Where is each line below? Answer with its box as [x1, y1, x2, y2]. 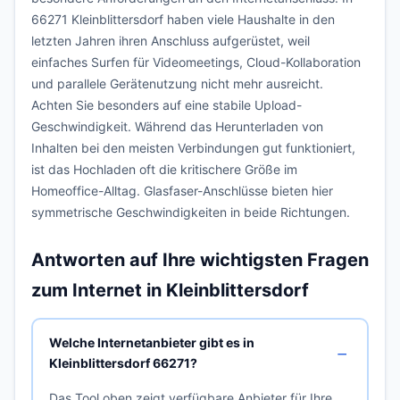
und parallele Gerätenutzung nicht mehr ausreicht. [31, 76, 323, 91]
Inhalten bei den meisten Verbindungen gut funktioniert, [31, 140, 355, 155]
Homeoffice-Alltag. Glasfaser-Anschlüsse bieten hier [31, 183, 333, 198]
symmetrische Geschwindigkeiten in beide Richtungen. [31, 204, 350, 220]
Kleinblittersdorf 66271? [48, 354, 197, 371]
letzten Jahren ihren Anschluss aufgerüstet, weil [31, 33, 310, 48]
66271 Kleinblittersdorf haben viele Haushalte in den [31, 12, 335, 27]
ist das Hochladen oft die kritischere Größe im [31, 162, 297, 177]
